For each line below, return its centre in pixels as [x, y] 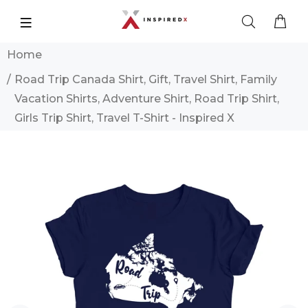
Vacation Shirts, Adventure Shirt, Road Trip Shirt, [147, 99]
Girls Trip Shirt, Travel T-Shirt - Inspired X [124, 118]
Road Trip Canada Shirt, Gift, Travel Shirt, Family [146, 79]
